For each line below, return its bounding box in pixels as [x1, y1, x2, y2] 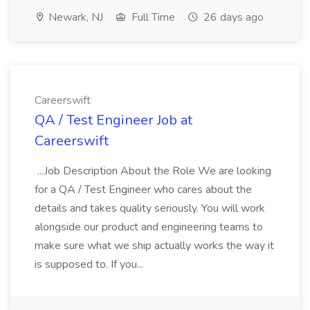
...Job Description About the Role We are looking [35, 163, 271, 179]
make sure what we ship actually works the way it [35, 238, 274, 253]
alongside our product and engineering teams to [35, 219, 263, 235]
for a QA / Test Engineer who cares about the [35, 182, 252, 197]
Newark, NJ [46, 10, 103, 25]
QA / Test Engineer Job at [35, 111, 192, 129]
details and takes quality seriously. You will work [35, 201, 265, 216]
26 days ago [201, 10, 264, 25]
